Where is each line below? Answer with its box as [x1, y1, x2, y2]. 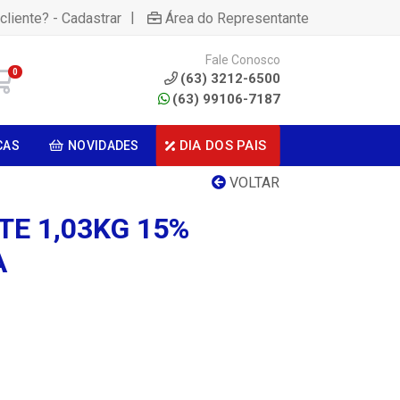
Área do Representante [165, 9, 309, 27]
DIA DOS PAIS [179, 137, 267, 154]
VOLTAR [226, 174, 279, 191]
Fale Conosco [204, 52, 280, 67]
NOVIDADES [68, 138, 139, 153]
